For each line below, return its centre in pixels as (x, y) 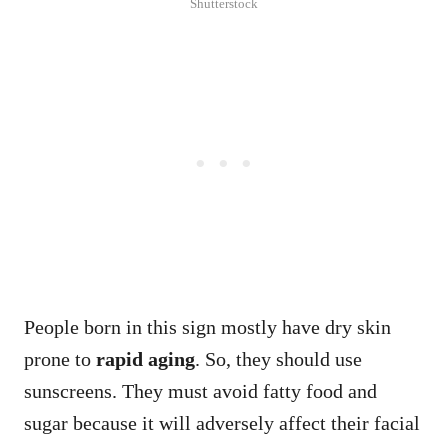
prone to (60, 358)
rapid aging (145, 358)
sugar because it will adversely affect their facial (222, 422)
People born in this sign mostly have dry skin (207, 326)
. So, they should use (278, 358)
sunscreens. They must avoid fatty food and (200, 390)
